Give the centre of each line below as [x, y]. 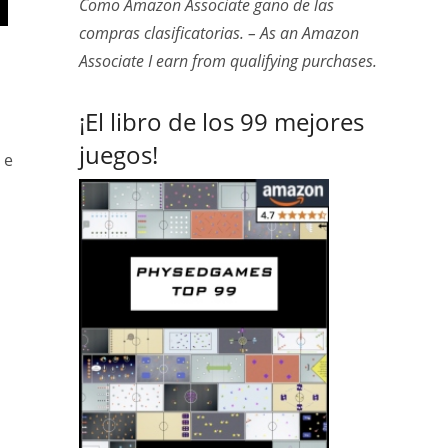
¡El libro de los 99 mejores [221, 121]
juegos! [118, 154]
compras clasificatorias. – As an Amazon [218, 33]
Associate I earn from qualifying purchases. [227, 61]
